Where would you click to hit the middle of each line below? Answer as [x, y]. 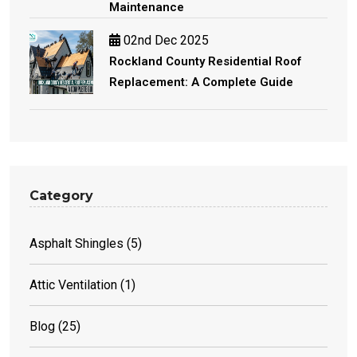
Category [61, 195]
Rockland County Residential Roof [205, 61]
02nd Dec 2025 [165, 40]
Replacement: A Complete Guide [201, 82]
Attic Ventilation [73, 284]
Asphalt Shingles [76, 243]
